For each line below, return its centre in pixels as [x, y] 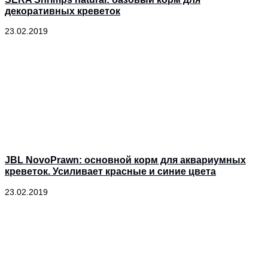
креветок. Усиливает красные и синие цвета [110, 171]
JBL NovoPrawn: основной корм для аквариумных [125, 160]
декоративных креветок [63, 10]
